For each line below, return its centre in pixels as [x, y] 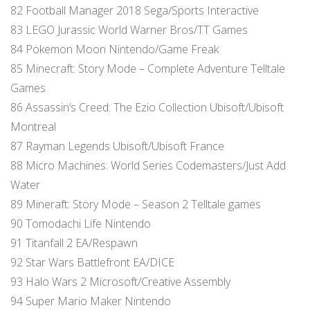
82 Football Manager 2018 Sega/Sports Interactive [135, 10]
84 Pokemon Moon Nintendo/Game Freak [115, 49]
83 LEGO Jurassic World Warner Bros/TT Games [129, 29]
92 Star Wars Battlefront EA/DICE [92, 262]
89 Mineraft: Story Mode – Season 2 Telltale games [136, 204]
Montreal [33, 126]
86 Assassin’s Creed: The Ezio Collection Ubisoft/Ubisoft [147, 107]
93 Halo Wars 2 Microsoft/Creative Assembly [120, 281]
